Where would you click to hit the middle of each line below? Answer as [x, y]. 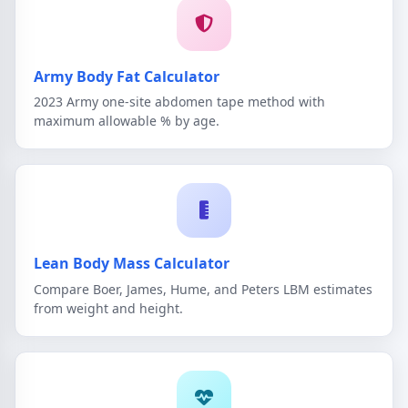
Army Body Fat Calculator [127, 76]
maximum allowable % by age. [127, 121]
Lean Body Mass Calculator [132, 264]
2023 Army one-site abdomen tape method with [179, 102]
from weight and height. [108, 308]
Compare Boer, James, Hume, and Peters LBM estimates [203, 289]
